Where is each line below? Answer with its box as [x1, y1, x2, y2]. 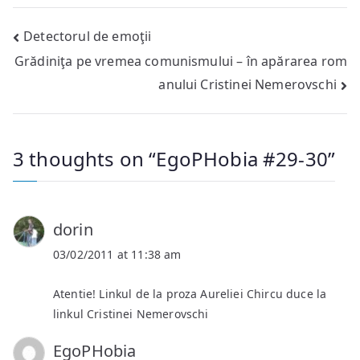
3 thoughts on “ [13, 145, 157, 172]
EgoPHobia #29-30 [156, 145, 328, 172]
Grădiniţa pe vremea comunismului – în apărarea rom [14, 52, 347, 71]
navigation [12, 55, 141, 90]
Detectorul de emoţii [23, 27, 152, 45]
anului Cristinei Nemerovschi [158, 76, 337, 94]
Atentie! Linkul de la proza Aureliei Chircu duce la [53, 285, 327, 301]
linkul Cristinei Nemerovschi [53, 305, 209, 321]
